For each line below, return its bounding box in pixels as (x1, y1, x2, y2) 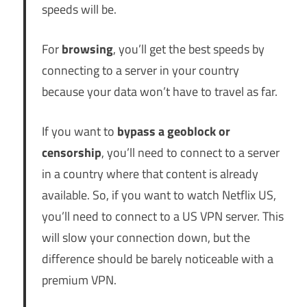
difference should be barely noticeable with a (41, 249, 273, 269)
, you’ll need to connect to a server (101, 143, 280, 162)
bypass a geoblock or (116, 122, 230, 141)
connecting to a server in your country (41, 61, 239, 80)
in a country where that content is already (41, 164, 258, 184)
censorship (41, 143, 101, 162)
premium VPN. (41, 271, 116, 290)
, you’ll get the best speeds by (112, 40, 265, 59)
